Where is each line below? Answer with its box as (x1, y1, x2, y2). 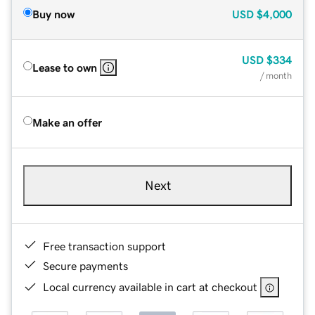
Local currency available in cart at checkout (43, 281, 257, 292)
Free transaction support (43, 240, 166, 252)
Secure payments (43, 259, 128, 271)
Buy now (32, 8, 75, 20)
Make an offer (32, 116, 102, 128)
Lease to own (32, 61, 97, 73)
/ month (260, 70, 292, 80)
